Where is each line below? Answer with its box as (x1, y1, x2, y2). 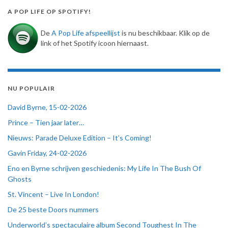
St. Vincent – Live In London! (8, 190, 99, 199)
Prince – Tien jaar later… (8, 118, 84, 127)
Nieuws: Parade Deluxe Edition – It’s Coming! (8, 133, 152, 142)
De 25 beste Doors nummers (8, 205, 99, 214)
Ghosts (8, 175, 32, 184)
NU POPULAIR (8, 84, 55, 93)
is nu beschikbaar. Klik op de (120, 28, 210, 38)
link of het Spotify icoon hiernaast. (41, 39, 149, 48)
